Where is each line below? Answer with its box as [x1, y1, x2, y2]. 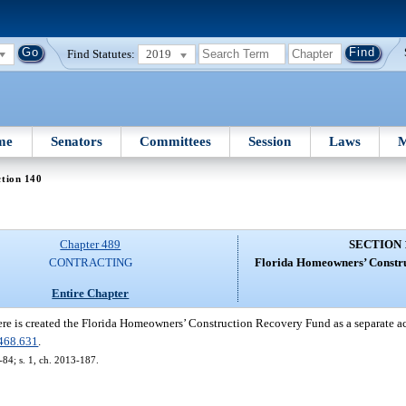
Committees [140, 133, 212, 149]
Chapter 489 [60, 237, 121, 252]
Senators [50, 133, 102, 149]
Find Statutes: [67, 46, 136, 61]
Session [248, 133, 292, 149]
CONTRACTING [48, 256, 132, 270]
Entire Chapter [52, 285, 130, 300]
